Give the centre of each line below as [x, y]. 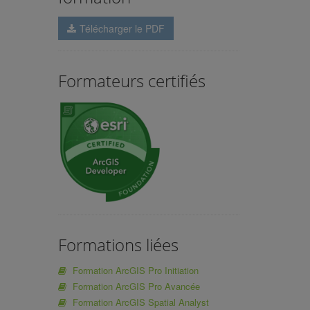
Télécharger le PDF [122, 28]
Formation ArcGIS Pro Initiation [135, 270]
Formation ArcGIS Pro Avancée [136, 286]
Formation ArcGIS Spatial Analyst [140, 302]
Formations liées [118, 244]
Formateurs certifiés [131, 80]
